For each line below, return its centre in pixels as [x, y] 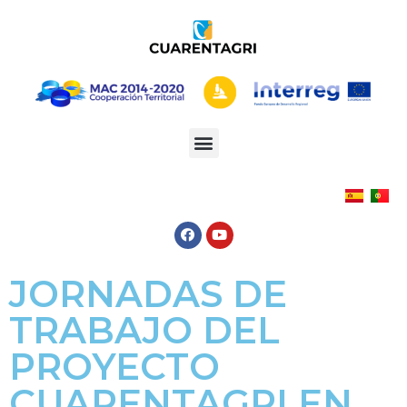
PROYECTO [114, 366]
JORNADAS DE [148, 293]
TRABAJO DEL [144, 330]
